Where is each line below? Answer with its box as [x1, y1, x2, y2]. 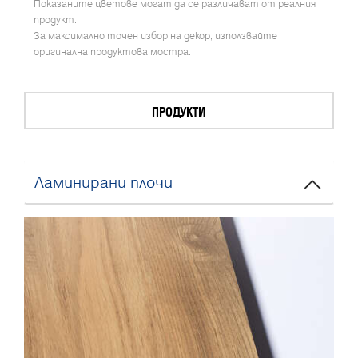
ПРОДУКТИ [152, 102, 206, 121]
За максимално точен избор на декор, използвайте [34, 29, 277, 43]
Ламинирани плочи [34, 170, 173, 193]
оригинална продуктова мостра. [34, 45, 191, 59]
